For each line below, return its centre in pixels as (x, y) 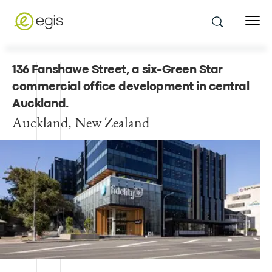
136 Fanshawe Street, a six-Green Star (117, 70)
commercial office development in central (131, 87)
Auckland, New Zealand (81, 122)
